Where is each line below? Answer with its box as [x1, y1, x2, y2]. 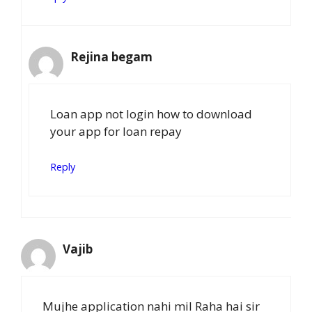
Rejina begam [70, 49, 153, 65]
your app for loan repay [50, 123, 182, 139]
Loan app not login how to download [50, 105, 252, 122]
